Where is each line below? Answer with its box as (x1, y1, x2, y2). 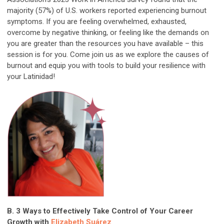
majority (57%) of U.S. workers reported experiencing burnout (7, 6, 206, 15)
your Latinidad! (7, 72, 57, 81)
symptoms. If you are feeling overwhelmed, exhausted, (7, 17, 186, 26)
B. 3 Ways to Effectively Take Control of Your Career (7, 206, 193, 216)
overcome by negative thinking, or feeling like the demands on (7, 28, 209, 37)
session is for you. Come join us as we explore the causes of (7, 50, 209, 59)
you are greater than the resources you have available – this (7, 39, 203, 48)
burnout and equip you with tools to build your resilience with (7, 61, 205, 70)
